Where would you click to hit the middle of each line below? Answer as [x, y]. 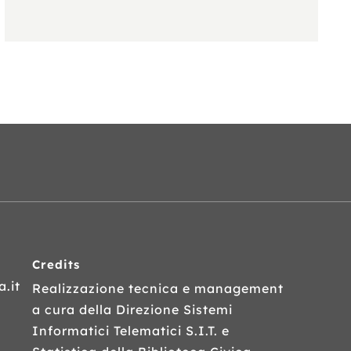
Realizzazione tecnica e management [158, 289]
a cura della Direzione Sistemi [132, 310]
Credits [56, 265]
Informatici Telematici [109, 331]
